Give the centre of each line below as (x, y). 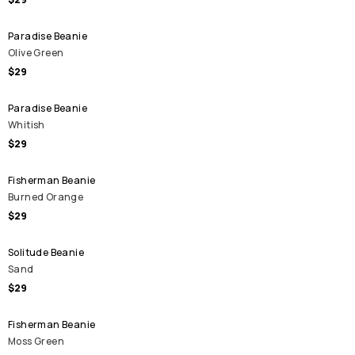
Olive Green (36, 53)
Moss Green (36, 341)
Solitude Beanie (46, 252)
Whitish (27, 125)
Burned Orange (46, 197)
